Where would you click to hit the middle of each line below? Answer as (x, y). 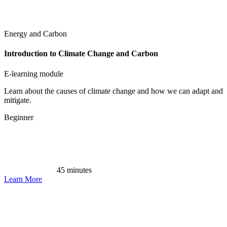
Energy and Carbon (35, 34)
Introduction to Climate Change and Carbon (81, 54)
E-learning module (34, 73)
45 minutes (73, 170)
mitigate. (18, 100)
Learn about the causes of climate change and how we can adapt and (113, 91)
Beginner (19, 117)
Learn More (23, 179)
